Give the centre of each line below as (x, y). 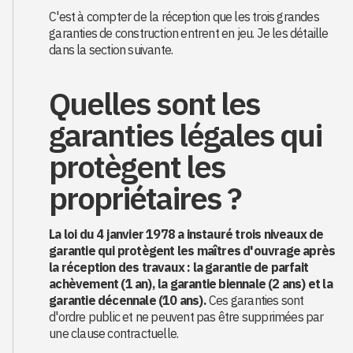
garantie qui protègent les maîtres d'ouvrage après (192, 251)
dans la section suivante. (111, 50)
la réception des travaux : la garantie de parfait (179, 267)
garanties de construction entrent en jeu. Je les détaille (189, 33)
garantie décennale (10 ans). (128, 300)
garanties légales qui (186, 135)
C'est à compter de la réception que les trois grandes (184, 17)
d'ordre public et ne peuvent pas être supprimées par (186, 317)
